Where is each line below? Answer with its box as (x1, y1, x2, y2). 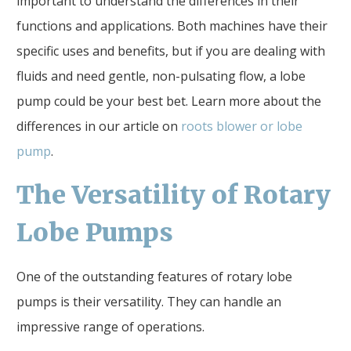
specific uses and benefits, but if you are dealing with (16, 42, 325, 60)
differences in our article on (16, 117, 181, 135)
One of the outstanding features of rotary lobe (16, 267, 292, 285)
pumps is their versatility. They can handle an (16, 292, 281, 310)
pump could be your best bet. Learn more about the (16, 92, 321, 110)
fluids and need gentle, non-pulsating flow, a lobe (16, 67, 306, 85)
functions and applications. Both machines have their (16, 16, 327, 34)
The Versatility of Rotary (16, 179, 331, 211)
